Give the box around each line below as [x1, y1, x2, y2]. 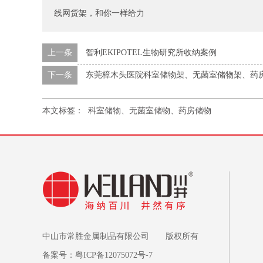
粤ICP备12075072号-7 [75, 251, 153, 259]
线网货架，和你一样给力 [54, 9, 144, 18]
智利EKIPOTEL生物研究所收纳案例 [86, 48, 217, 57]
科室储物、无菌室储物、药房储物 [88, 106, 211, 115]
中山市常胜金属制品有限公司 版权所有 [42, 232, 198, 241]
